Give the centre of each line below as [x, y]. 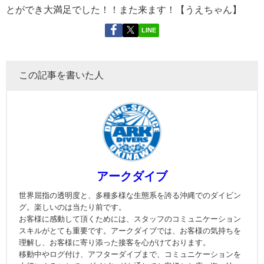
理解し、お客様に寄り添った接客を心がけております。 [115, 243]
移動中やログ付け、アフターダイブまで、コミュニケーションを [130, 255]
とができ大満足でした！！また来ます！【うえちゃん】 [124, 9]
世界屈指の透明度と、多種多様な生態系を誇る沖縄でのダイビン [130, 196]
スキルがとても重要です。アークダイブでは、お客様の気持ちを [130, 231]
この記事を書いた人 [61, 75]
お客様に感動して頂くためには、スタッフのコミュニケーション [130, 219]
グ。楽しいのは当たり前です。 [72, 207]
